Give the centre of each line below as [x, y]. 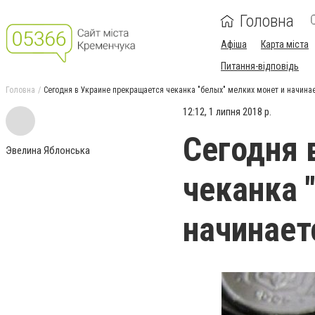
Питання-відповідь [260, 66]
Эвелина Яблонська [48, 150]
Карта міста [285, 44]
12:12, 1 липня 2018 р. [227, 112]
